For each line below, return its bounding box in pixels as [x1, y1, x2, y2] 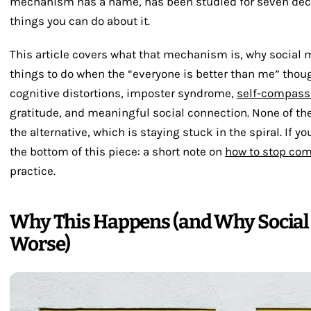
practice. [10, 164, 56, 178]
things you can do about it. [10, 14, 150, 28]
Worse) [10, 233, 71, 255]
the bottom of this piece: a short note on [10, 144, 225, 158]
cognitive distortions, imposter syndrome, [10, 86, 237, 100]
